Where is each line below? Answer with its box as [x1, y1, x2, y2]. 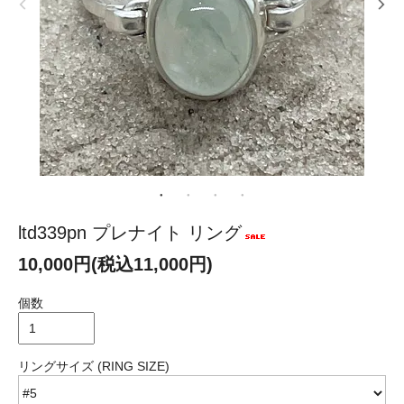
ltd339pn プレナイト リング [18, 222, 242, 243]
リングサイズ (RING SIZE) [18, 358, 170, 373]
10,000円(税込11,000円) [18, 253, 213, 274]
